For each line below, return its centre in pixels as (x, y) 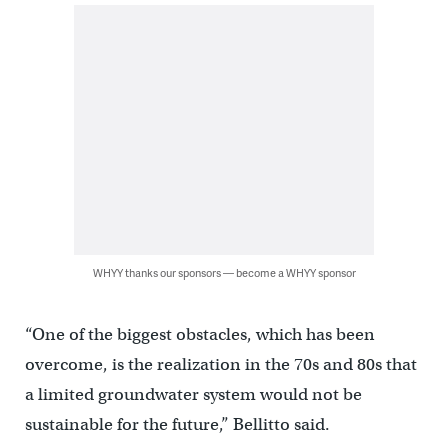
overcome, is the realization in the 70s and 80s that (220, 364)
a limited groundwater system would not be (193, 394)
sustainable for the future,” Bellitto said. (177, 424)
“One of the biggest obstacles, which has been (199, 334)
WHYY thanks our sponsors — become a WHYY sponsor (224, 272)
